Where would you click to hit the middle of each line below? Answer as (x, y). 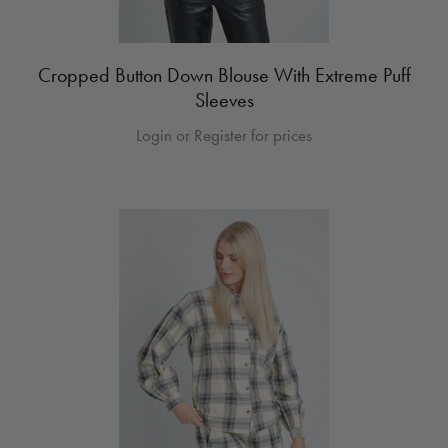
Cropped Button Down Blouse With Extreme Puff (224, 74)
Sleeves (224, 99)
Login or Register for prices (224, 134)
